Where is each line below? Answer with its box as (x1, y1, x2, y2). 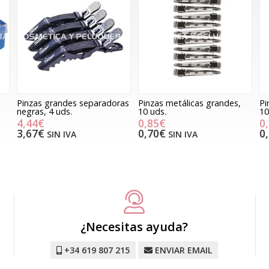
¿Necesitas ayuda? (80, 219, 189, 235)
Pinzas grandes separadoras (16, 97, 129, 109)
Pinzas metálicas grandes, (138, 97, 241, 109)
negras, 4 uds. (16, 105, 72, 117)
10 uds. (138, 105, 166, 117)
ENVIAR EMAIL (155, 244, 213, 256)
